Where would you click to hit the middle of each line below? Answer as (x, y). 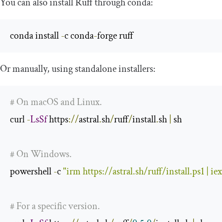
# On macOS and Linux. (56, 102)
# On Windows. (41, 154)
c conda (79, 36)
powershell (32, 172)
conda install (35, 36)
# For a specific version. (55, 206)
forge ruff (115, 36)
